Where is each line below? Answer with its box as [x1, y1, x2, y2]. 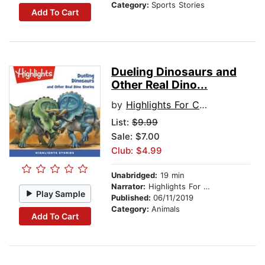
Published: [111, 193, 153, 203]
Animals [151, 204, 180, 214]
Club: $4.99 [111, 145, 162, 157]
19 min [157, 170, 185, 180]
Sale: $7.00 [111, 131, 160, 143]
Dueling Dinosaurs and [111, 65, 237, 79]
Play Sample [36, 188, 86, 199]
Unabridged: [111, 170, 157, 180]
